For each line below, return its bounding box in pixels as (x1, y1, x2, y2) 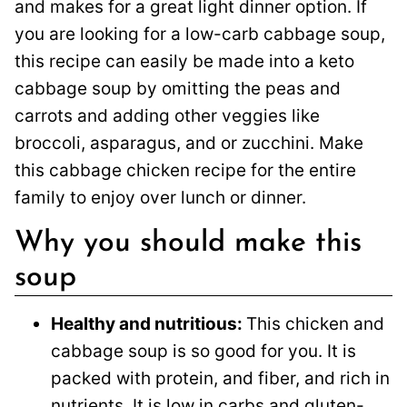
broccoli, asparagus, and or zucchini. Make (15, 132, 363, 154)
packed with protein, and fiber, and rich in (51, 367, 390, 389)
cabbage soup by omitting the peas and (15, 77, 341, 99)
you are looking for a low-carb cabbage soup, (15, 23, 385, 45)
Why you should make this (15, 228, 362, 258)
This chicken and (246, 313, 384, 334)
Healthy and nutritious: (51, 313, 246, 334)
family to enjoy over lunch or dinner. (15, 186, 306, 208)
